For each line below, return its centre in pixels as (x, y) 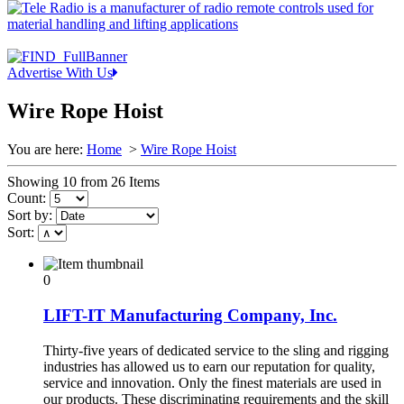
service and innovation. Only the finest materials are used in (212, 382)
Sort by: (30, 216)
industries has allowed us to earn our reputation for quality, (209, 366)
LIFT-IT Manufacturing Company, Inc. (190, 315)
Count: (27, 198)
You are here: (45, 150)
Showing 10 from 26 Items (83, 182)
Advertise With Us (60, 73)
